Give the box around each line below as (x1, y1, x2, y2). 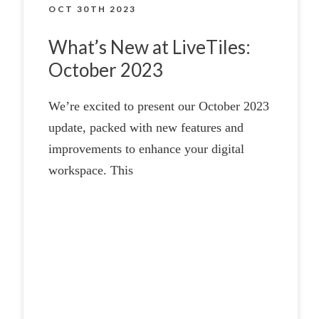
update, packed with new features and (48, 120, 244, 135)
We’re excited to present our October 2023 (48, 98, 270, 113)
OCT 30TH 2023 (48, 3, 137, 14)
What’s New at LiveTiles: (48, 35, 251, 58)
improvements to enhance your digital (48, 141, 245, 156)
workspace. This (48, 162, 134, 177)
